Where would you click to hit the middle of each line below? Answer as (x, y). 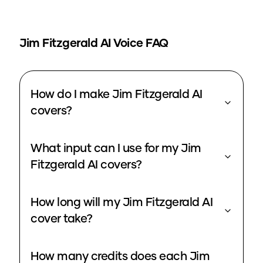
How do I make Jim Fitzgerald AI (111, 95)
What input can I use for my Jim (116, 149)
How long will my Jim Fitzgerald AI (116, 203)
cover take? (62, 219)
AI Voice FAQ (134, 44)
